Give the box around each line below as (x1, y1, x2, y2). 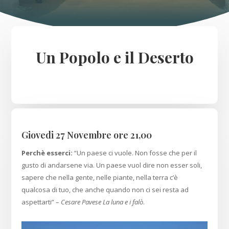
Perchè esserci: (21, 148, 75, 158)
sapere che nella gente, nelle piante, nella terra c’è (21, 173, 178, 182)
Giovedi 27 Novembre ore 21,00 (21, 129, 152, 142)
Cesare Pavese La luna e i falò (61, 197, 144, 207)
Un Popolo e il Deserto (35, 47, 194, 68)
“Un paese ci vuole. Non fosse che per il (74, 148, 197, 158)
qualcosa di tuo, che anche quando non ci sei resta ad (21, 185, 189, 195)
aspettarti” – (21, 197, 61, 207)
